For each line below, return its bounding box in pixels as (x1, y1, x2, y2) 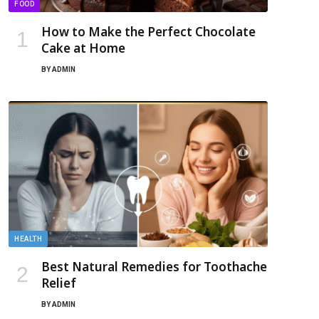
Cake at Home (41, 39, 125, 56)
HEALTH (14, 234, 42, 243)
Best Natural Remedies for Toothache (41, 258, 267, 275)
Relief (41, 274, 76, 291)
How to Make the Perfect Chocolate (41, 23, 256, 40)
